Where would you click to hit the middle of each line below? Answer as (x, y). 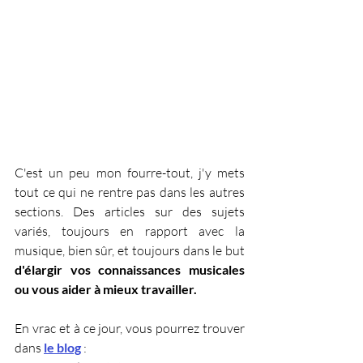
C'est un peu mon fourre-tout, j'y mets (130, 172)
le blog (62, 347)
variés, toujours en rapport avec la (130, 231)
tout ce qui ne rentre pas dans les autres (130, 192)
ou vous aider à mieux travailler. (106, 288)
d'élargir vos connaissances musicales (130, 269)
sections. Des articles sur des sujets (130, 211)
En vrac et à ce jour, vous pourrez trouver (130, 328)
